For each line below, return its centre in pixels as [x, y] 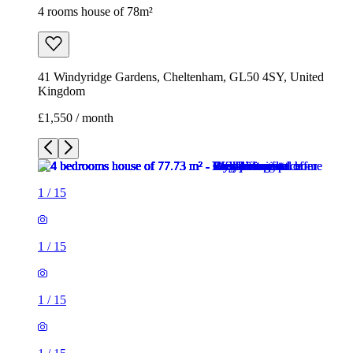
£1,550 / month [76, 118]
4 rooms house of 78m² [95, 12]
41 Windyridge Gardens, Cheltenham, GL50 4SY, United [181, 77]
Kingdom [61, 91]
